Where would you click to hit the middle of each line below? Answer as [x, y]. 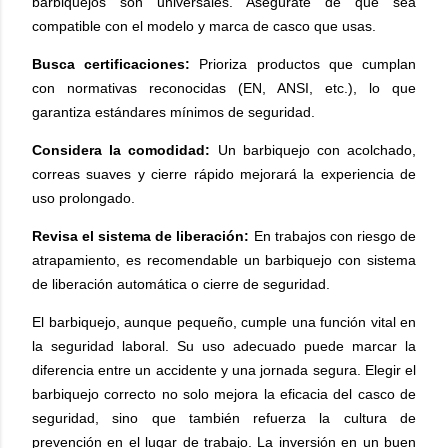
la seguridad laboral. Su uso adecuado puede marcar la [224, 346]
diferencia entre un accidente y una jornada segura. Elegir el [224, 370]
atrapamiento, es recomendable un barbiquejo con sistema [224, 260]
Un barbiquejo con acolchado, [313, 150]
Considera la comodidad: [121, 150]
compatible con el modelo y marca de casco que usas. [204, 26]
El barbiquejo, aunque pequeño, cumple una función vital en [224, 322]
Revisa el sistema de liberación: [141, 236]
